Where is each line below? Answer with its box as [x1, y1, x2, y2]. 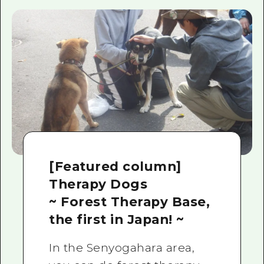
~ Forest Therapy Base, [49, 193, 210, 209]
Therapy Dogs [49, 176, 148, 192]
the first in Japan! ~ [49, 211, 184, 227]
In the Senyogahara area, [49, 240, 195, 255]
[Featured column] [49, 158, 181, 174]
